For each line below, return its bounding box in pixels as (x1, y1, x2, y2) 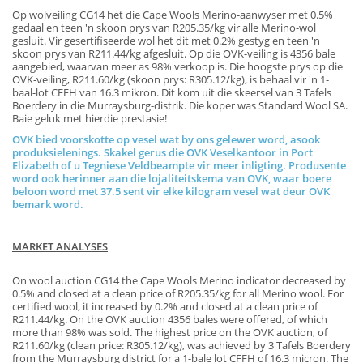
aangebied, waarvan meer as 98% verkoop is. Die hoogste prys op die (12, 59, 343, 74)
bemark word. (12, 197, 86, 211)
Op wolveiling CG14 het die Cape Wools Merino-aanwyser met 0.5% (12, 7, 333, 22)
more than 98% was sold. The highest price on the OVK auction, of (12, 325, 327, 340)
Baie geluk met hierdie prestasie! (12, 111, 167, 126)
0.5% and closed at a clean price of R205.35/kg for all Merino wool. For (12, 286, 344, 301)
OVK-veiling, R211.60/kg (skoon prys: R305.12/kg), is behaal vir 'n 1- (12, 72, 329, 87)
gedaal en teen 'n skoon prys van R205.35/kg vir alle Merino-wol (12, 20, 316, 35)
